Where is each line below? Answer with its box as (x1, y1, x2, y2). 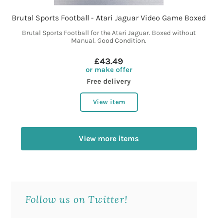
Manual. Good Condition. (71, 36, 147, 45)
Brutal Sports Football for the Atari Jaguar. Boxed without (22, 29, 196, 37)
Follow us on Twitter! (25, 193, 128, 206)
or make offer (85, 65, 132, 74)
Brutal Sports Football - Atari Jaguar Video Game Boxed (12, 13, 206, 23)
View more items (79, 134, 139, 144)
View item (92, 98, 125, 107)
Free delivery (87, 77, 131, 86)
